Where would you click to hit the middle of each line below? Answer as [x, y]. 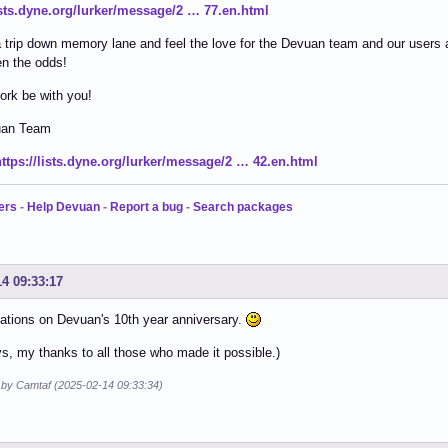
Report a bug [146, 206]
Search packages [243, 206]
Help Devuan [63, 206]
